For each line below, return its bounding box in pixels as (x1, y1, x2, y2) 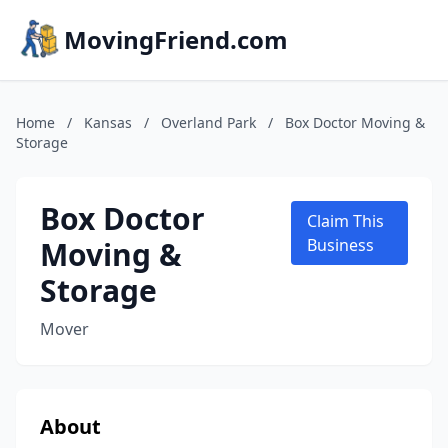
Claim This (307, 210, 385, 232)
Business (307, 234, 375, 256)
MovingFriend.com (64, 23, 288, 56)
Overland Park (161, 113, 256, 132)
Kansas (84, 113, 132, 132)
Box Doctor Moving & (285, 113, 425, 132)
